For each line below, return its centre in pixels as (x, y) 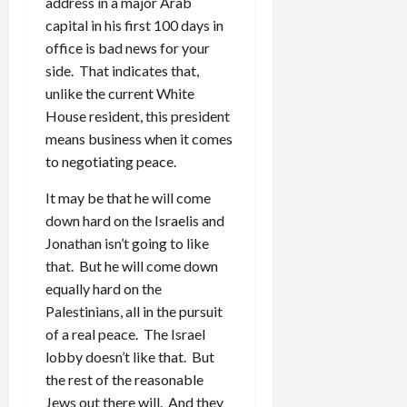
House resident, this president (138, 115)
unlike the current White (120, 93)
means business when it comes (139, 138)
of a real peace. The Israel (125, 333)
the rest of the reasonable (124, 379)
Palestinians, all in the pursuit (134, 311)
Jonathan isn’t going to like (127, 243)
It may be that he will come (128, 197)
